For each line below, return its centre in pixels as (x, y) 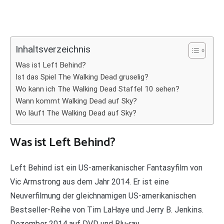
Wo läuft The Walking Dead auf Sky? (76, 113)
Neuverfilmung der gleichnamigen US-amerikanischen (103, 195)
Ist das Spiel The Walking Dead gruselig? (82, 77)
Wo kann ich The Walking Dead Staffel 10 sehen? (97, 89)
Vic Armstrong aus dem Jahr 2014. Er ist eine (89, 181)
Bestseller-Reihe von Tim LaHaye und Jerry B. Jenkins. (107, 209)
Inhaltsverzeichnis (53, 49)
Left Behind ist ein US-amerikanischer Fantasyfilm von (106, 167)
